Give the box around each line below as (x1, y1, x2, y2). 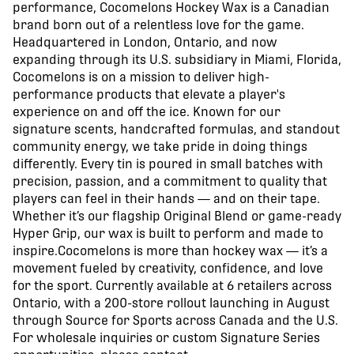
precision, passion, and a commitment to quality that (13, 173, 327, 189)
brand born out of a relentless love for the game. (13, 17, 304, 32)
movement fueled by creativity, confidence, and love (13, 260, 323, 276)
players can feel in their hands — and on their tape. (13, 190, 320, 206)
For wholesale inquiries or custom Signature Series (13, 330, 320, 345)
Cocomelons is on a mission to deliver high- (13, 69, 269, 85)
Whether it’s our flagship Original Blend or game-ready (13, 208, 341, 224)
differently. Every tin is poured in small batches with (13, 156, 323, 171)
